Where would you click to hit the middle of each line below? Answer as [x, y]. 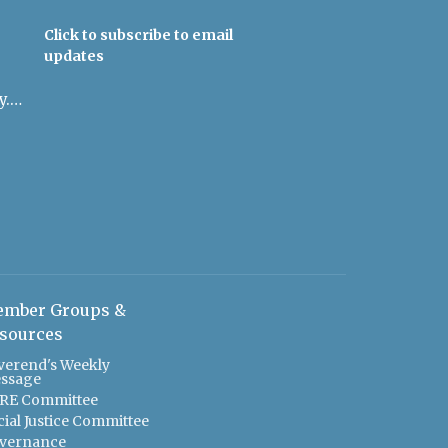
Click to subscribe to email [138, 34]
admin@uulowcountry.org [15, 100]
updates [73, 55]
